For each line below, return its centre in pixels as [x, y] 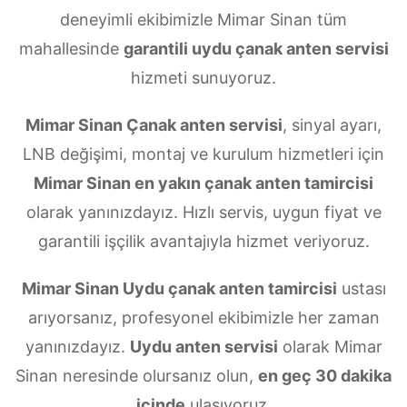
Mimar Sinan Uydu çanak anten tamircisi [179, 288]
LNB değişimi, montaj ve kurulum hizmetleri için [203, 154]
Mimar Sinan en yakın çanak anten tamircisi [203, 183]
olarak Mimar [330, 346]
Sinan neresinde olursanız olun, [137, 375]
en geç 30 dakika [325, 375]
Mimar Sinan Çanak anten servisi [154, 124]
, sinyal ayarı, [332, 124]
